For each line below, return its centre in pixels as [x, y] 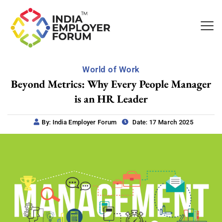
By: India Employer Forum [79, 122]
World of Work [111, 69]
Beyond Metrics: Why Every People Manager [111, 84]
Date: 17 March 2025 [162, 122]
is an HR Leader [111, 99]
